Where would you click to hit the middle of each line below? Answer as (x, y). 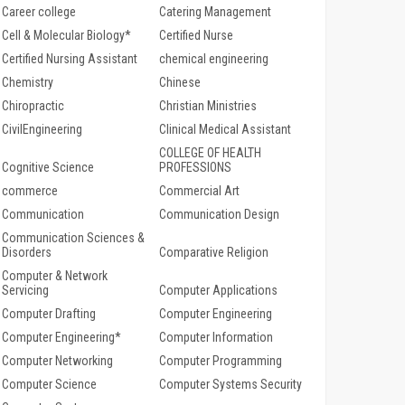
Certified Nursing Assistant (70, 59)
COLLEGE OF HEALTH (210, 153)
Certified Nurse (196, 36)
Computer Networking (57, 361)
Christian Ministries (207, 106)
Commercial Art (199, 191)
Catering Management (215, 12)
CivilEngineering (42, 130)
